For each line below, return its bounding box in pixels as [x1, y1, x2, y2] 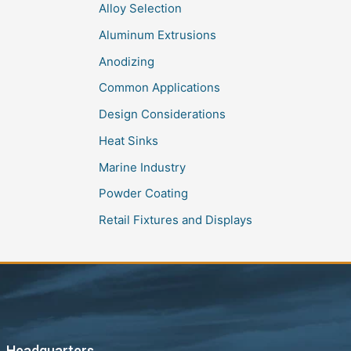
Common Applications [99, 80, 220, 96]
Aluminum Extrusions [99, 27, 216, 42]
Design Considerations [99, 107, 226, 121]
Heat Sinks [99, 132, 158, 148]
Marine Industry [99, 159, 186, 175]
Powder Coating [99, 186, 188, 201]
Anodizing [99, 53, 154, 69]
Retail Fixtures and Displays [99, 212, 252, 227]
